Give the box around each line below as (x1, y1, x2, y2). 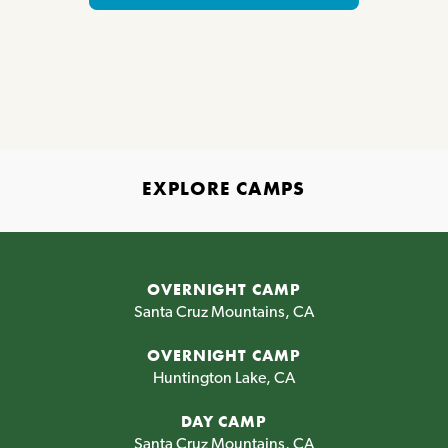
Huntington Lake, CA (153, 367, 295, 387)
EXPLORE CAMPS (142, 175, 306, 201)
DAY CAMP (180, 410, 268, 432)
